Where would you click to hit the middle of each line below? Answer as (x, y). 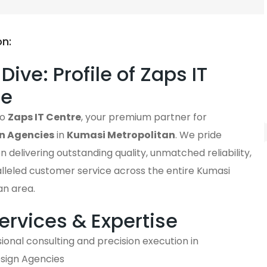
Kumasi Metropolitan (121, 135)
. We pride (198, 135)
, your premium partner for (144, 117)
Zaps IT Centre (44, 117)
